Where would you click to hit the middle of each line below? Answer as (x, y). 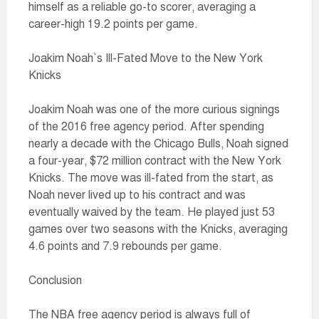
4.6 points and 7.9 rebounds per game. (125, 246)
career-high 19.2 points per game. (113, 24)
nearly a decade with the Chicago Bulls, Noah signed (158, 144)
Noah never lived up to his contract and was (137, 195)
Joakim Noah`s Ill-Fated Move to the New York (146, 58)
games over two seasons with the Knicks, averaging (158, 229)
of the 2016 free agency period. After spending (146, 127)
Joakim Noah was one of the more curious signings (154, 110)
